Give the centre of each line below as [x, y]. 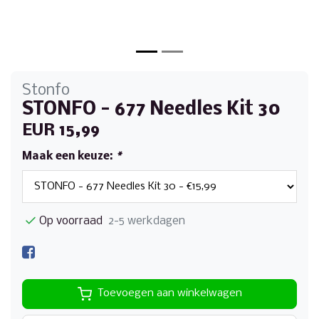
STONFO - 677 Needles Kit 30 [151, 110]
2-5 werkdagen [147, 221]
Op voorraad [71, 221]
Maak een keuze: [69, 156]
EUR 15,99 [61, 131]
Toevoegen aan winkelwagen [169, 294]
